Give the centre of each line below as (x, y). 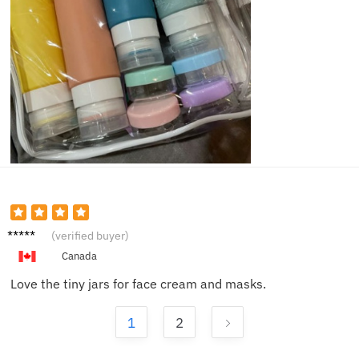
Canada (79, 256)
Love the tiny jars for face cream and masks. (138, 284)
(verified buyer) (90, 235)
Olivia (23, 231)
